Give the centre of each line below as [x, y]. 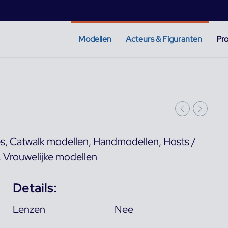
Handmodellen [126, 141]
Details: [35, 188]
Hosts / [180, 141]
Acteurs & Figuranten [164, 39]
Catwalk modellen [49, 141]
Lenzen [29, 209]
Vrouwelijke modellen [50, 156]
